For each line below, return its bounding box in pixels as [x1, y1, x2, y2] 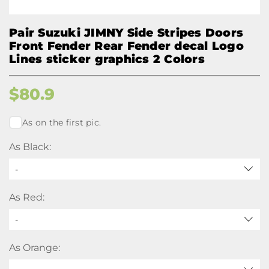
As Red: [9, 192, 44, 203]
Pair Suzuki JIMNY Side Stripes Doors [9, 26, 243, 40]
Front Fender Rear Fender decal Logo [9, 39, 244, 53]
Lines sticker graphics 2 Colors [9, 52, 205, 66]
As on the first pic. [22, 117, 101, 128]
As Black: [9, 141, 51, 153]
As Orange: [9, 242, 60, 253]
